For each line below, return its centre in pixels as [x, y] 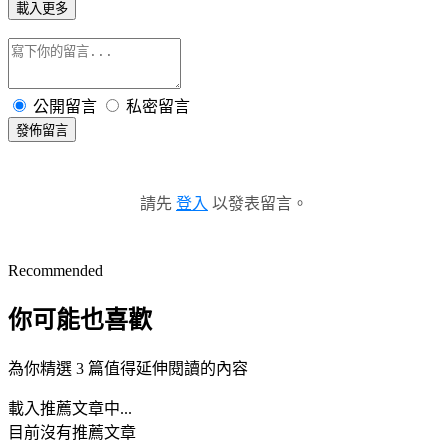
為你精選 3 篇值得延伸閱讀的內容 [128, 368]
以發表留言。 [258, 203]
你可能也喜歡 [80, 319]
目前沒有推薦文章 [72, 432]
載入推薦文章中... [70, 408]
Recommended [55, 270]
